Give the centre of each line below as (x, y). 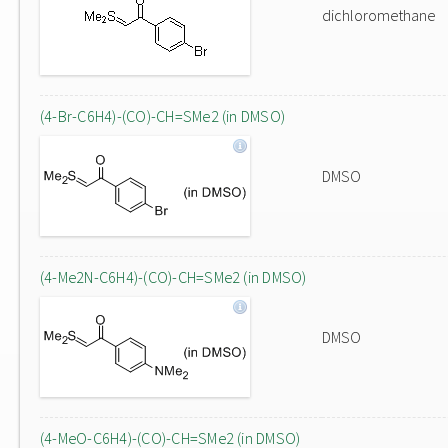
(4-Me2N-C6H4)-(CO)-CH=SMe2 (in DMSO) (173, 277)
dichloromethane (378, 15)
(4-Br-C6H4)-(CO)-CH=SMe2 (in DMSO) (163, 116)
